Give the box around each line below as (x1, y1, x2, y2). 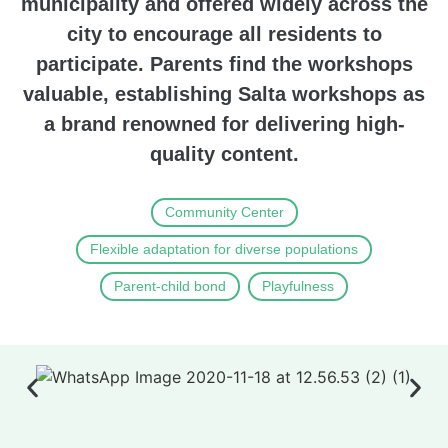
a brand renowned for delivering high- (43, 113, 405, 136)
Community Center (164, 204, 284, 221)
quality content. (149, 143, 299, 166)
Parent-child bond (114, 278, 226, 295)
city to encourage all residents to (66, 23, 382, 46)
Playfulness (262, 278, 334, 295)
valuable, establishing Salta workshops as (23, 83, 425, 106)
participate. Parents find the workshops (35, 53, 413, 76)
